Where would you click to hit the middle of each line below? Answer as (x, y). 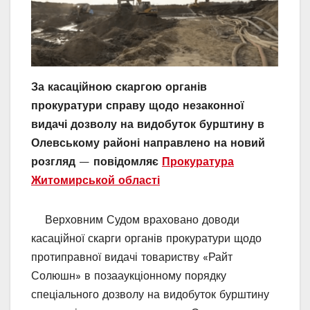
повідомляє (128, 161)
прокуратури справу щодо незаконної (138, 105)
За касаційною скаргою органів (119, 86)
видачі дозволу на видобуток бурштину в (148, 124)
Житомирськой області (95, 180)
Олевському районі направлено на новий (148, 143)
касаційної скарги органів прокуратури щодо (146, 238)
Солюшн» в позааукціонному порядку (129, 275)
